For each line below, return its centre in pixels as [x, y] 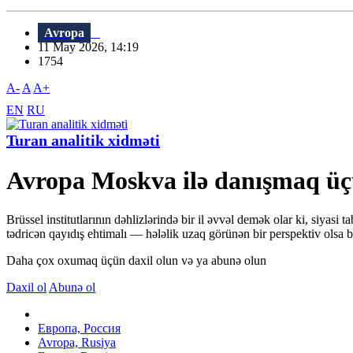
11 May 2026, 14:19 [93, 47]
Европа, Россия [79, 328]
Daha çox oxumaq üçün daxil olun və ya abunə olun [136, 260]
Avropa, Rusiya [77, 342]
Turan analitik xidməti [83, 141]
